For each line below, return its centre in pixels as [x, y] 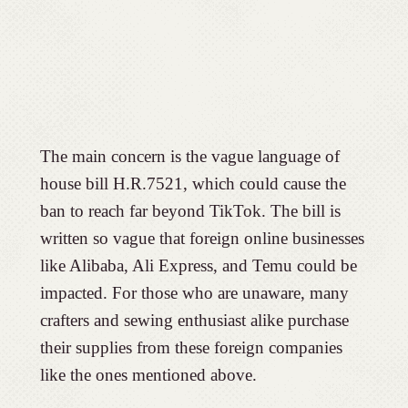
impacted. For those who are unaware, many [194, 292]
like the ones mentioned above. [148, 374]
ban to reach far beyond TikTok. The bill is [190, 210]
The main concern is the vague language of [189, 156]
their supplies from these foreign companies [191, 347]
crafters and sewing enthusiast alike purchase [194, 320]
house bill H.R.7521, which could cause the [193, 183]
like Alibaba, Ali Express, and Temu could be [198, 265]
